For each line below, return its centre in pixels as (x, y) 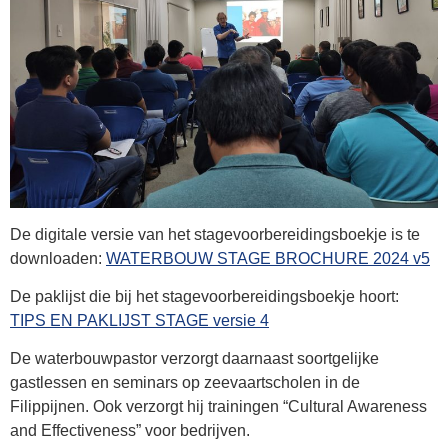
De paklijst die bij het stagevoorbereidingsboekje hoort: (204, 297)
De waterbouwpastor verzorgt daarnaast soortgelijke (194, 359)
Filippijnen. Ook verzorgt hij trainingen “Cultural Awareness (218, 407)
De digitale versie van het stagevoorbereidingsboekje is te (215, 234)
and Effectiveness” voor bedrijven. (130, 431)
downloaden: (58, 258)
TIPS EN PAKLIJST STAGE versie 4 (139, 321)
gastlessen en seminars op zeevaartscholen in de (185, 383)
